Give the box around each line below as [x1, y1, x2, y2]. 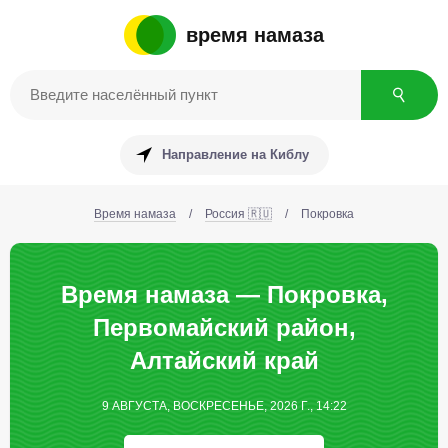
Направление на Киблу [161, 147, 309, 162]
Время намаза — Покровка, [60, 281, 388, 308]
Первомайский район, [92, 314, 356, 341]
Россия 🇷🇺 [205, 207, 272, 221]
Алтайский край [129, 347, 319, 374]
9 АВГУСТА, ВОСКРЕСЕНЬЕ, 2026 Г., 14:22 [101, 399, 347, 413]
